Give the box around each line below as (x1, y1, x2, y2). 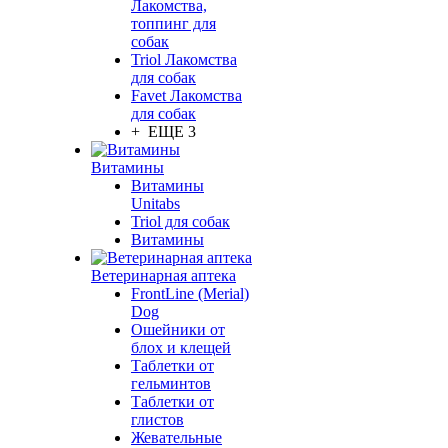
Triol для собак (131, 213, 230, 230)
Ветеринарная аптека (91, 267, 236, 284)
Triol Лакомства (131, 51, 237, 68)
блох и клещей (131, 339, 231, 356)
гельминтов (131, 375, 211, 392)
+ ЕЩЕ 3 (131, 123, 196, 140)
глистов (131, 411, 184, 428)
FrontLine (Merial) (131, 285, 249, 302)
